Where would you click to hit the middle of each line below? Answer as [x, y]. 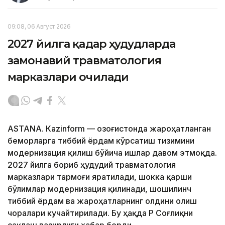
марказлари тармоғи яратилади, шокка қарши [100, 177]
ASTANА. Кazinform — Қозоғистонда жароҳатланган [109, 128]
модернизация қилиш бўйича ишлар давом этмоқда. [112, 152]
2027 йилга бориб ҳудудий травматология [92, 164]
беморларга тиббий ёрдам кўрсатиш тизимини [101, 140]
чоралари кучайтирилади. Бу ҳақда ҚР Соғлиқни [100, 213]
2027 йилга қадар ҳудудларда [92, 44]
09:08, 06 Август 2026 [39, 26]
